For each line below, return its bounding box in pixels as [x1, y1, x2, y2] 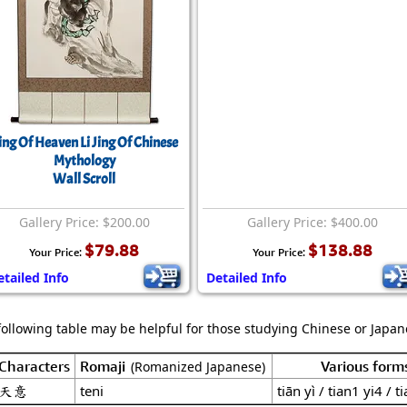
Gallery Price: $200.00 [18, 213, 150, 231]
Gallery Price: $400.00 [247, 213, 378, 231]
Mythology [53, 152, 115, 170]
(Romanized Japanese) [130, 358, 265, 375]
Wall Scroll [53, 170, 115, 188]
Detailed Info [205, 269, 287, 286]
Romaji [79, 357, 129, 375]
